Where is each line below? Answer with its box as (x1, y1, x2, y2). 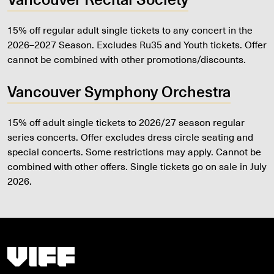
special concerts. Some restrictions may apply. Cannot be (7, 144, 261, 159)
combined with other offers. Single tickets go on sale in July (7, 158, 267, 174)
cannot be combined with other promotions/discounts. (7, 51, 246, 67)
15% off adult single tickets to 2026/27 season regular (7, 114, 245, 130)
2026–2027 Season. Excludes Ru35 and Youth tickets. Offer (7, 37, 267, 52)
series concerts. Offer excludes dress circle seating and (7, 129, 253, 144)
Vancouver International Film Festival (7, 246, 171, 261)
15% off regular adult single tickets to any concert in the (7, 22, 253, 37)
